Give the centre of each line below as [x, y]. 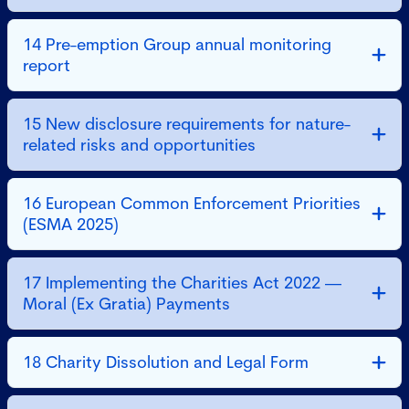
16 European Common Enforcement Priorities [34, 203]
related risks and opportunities [139, 145]
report [47, 65]
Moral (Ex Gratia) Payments [126, 304]
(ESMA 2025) [71, 224]
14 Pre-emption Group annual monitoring [34, 44]
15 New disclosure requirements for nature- [34, 124]
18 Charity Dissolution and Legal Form [177, 362]
